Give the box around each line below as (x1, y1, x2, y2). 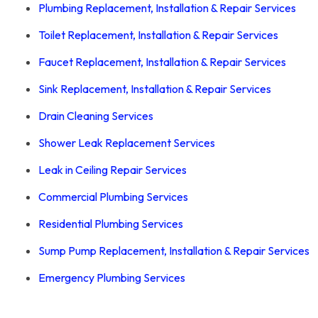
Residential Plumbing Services (38, 216, 183, 231)
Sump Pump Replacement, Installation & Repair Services (38, 243, 309, 258)
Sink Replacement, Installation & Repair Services (38, 82, 271, 97)
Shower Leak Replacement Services (38, 136, 215, 150)
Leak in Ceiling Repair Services (38, 163, 187, 177)
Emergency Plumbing (38, 270, 141, 285)
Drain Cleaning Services (38, 109, 153, 124)
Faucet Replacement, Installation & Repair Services (38, 55, 286, 70)
